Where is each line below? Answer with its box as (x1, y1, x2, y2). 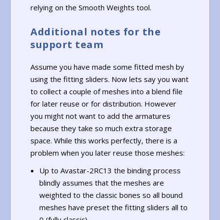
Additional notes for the (30, 25, 161, 39)
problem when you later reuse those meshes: (30, 148, 185, 158)
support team (30, 38, 104, 52)
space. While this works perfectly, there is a (30, 136, 178, 146)
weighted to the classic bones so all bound (39, 190, 183, 200)
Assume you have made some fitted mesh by (30, 62, 185, 72)
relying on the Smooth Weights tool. (30, 2, 152, 13)
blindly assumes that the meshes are (39, 177, 164, 188)
